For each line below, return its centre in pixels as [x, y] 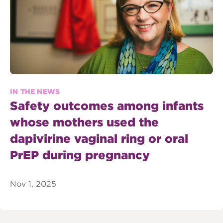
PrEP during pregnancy [80, 155]
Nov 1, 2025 [33, 184]
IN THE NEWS [35, 91]
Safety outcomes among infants [107, 106]
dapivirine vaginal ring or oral [99, 138]
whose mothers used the [84, 122]
